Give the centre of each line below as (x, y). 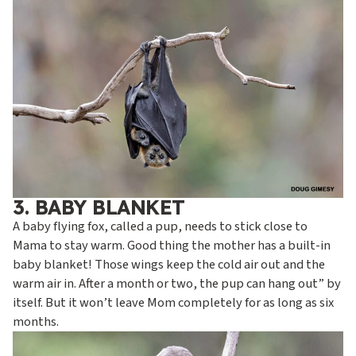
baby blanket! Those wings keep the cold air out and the (169, 265)
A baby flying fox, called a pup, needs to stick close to (160, 227)
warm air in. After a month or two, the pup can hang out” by (177, 284)
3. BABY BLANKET (99, 207)
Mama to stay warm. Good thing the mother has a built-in (172, 246)
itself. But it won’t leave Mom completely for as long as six (173, 303)
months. (36, 322)
